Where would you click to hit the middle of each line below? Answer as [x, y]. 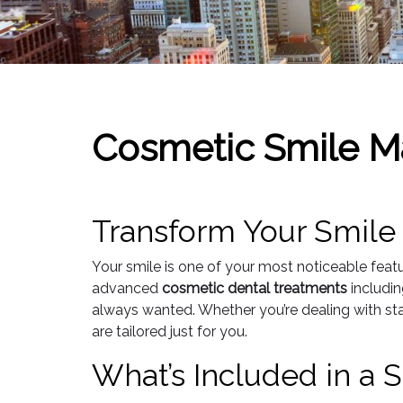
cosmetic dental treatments [255, 288]
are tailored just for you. [170, 331]
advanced [127, 288]
